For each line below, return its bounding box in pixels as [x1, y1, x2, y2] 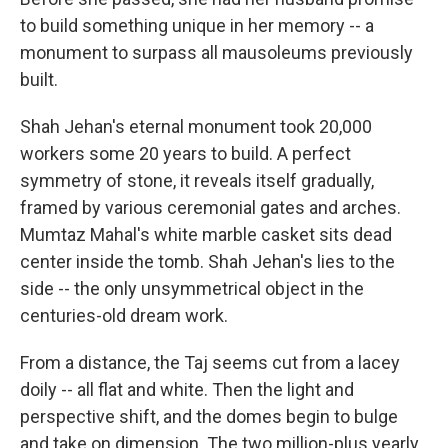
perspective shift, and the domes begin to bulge [20, 406, 398, 427]
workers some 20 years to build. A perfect [20, 143, 351, 164]
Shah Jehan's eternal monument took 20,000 [20, 116, 372, 137]
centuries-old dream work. [20, 305, 228, 326]
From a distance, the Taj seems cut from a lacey [20, 352, 400, 373]
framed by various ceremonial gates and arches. [20, 197, 401, 218]
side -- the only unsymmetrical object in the [20, 278, 364, 299]
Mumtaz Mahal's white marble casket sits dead [20, 224, 392, 245]
